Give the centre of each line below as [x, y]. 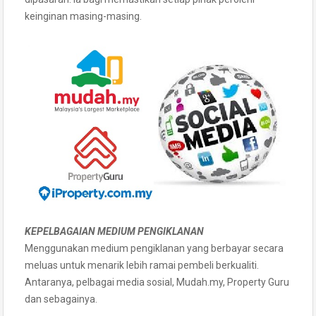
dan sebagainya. [61, 299]
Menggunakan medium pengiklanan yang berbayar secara [154, 248]
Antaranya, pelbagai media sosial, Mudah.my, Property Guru [157, 282]
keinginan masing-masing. [83, 16]
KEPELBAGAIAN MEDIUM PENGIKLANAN [114, 231]
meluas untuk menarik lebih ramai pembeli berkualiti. [142, 265]
